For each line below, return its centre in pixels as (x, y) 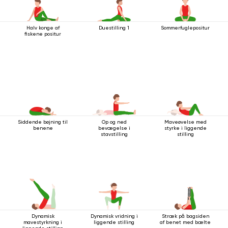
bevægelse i (114, 128)
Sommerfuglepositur (185, 27)
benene (43, 128)
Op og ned (114, 122)
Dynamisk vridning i (114, 216)
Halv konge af (43, 27)
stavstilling (114, 134)
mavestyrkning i (43, 222)
